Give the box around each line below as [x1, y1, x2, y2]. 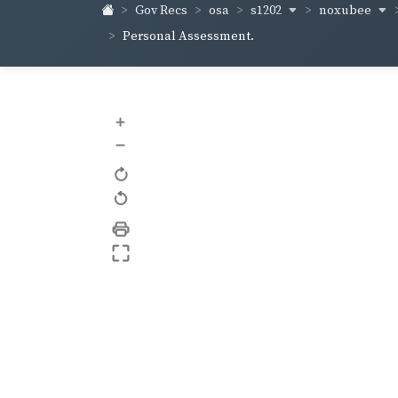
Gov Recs [135, 3, 187, 20]
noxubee [319, 2, 374, 19]
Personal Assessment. [123, 28, 254, 44]
